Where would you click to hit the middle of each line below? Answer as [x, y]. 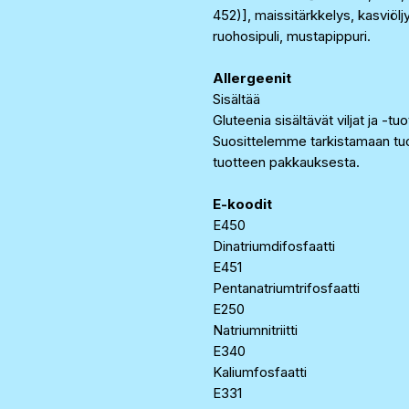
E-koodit [242, 204]
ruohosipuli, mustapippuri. [292, 36]
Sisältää [238, 99]
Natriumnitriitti [255, 330]
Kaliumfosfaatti [260, 372]
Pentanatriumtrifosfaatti [286, 288]
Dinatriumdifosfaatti [274, 246]
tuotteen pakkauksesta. [286, 162]
